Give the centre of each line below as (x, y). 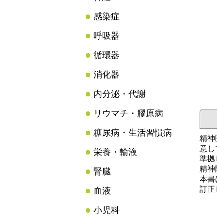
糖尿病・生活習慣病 (133, 133)
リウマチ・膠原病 (128, 113)
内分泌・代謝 (120, 94)
